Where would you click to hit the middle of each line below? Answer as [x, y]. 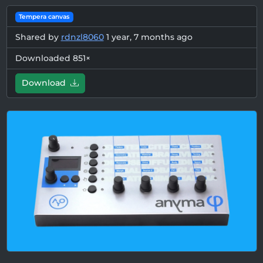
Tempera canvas [44, 17]
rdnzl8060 [82, 37]
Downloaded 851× [53, 58]
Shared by [38, 37]
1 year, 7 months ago [149, 37]
